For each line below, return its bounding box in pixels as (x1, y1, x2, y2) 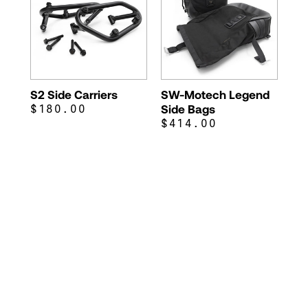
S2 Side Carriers (30, 87, 118, 101)
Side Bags (161, 101, 215, 115)
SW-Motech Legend (161, 87, 269, 101)
